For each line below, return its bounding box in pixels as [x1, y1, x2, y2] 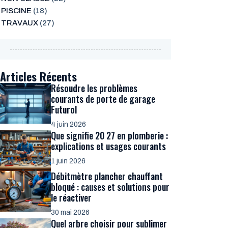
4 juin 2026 [51, 121, 86, 128]
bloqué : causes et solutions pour [51, 180, 169, 193]
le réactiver [51, 191, 92, 204]
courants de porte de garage [51, 92, 155, 105]
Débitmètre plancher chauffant [51, 169, 163, 183]
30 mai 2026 [51, 209, 90, 216]
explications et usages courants [51, 139, 166, 153]
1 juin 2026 [51, 157, 85, 165]
